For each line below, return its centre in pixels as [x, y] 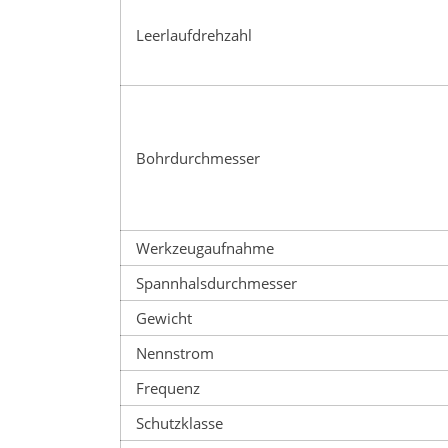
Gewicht [164, 317]
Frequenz [168, 387]
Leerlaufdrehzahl [194, 34]
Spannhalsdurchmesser [216, 282]
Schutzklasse [179, 422]
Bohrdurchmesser [198, 157]
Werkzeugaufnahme [205, 247]
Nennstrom [175, 352]
